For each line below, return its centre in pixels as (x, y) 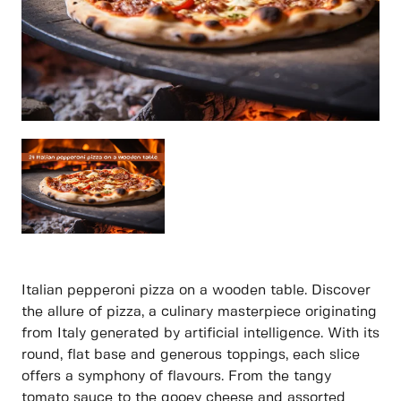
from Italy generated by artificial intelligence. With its (200, 334)
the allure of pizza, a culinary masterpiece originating (199, 312)
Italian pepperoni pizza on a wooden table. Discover (196, 291)
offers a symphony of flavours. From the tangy (176, 377)
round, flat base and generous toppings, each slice (191, 355)
